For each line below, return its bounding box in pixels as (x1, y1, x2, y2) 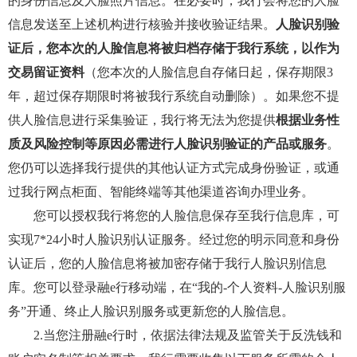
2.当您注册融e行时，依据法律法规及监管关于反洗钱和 (8, 328, 342, 342)
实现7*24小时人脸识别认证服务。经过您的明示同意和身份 (8, 233, 339, 246)
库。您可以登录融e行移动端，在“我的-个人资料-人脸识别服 (8, 280, 346, 294)
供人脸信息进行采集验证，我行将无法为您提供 (8, 113, 276, 127)
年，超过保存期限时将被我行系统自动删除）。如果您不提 (8, 89, 339, 103)
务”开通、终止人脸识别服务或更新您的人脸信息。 (8, 304, 294, 318)
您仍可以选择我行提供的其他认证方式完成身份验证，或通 (8, 161, 339, 175)
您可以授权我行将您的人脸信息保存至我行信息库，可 (8, 209, 339, 222)
